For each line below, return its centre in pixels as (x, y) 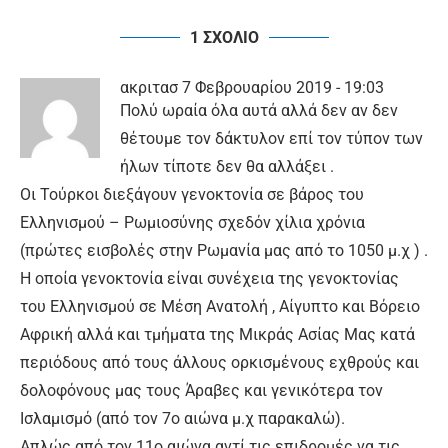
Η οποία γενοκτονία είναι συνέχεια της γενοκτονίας (209, 279)
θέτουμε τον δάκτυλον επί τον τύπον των (271, 139)
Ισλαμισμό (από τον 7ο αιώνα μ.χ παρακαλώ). (182, 419)
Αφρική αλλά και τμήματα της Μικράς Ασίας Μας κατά (217, 335)
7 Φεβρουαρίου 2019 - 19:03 (283, 88)
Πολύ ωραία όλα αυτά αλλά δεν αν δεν (259, 111)
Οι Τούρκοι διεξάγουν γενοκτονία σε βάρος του (192, 195)
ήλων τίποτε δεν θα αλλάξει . (227, 167)
